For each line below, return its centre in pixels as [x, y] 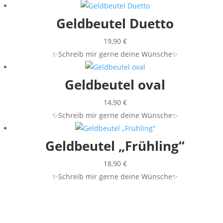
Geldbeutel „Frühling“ [115, 146]
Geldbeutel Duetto [115, 24]
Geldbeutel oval [115, 85]
